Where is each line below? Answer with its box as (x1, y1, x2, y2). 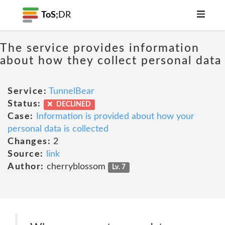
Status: (8, 99, 41, 108)
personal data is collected (8, 125, 108, 134)
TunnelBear (49, 87, 94, 96)
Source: (8, 150, 44, 159)
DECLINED (54, 101, 91, 108)
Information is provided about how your (36, 112, 194, 121)
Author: (8, 162, 44, 171)
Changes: (8, 137, 51, 146)
